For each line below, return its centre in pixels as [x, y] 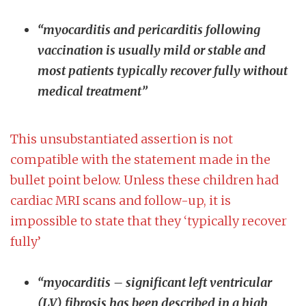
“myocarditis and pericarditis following [149, 30]
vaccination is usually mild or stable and [152, 51]
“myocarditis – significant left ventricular [155, 283]
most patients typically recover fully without [163, 71]
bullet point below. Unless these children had [144, 180]
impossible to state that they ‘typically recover [149, 221]
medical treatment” [93, 92]
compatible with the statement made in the [140, 160]
